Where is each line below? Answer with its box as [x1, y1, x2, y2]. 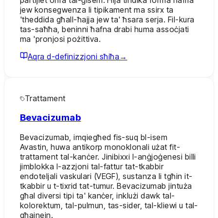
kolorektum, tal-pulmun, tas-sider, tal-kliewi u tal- [20, 200, 198, 211]
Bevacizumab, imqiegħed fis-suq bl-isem [20, 132, 168, 143]
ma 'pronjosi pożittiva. [20, 34, 101, 44]
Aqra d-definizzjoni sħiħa [28, 51, 119, 61]
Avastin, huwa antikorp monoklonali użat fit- [20, 142, 181, 152]
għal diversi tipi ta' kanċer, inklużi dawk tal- [20, 191, 175, 201]
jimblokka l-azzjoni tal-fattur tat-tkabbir [20, 162, 164, 172]
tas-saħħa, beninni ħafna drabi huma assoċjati [20, 24, 189, 34]
